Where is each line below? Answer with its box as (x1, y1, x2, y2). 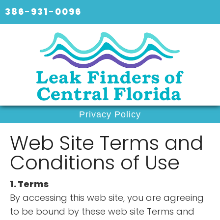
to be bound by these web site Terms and (10, 205, 194, 218)
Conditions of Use (10, 149, 180, 177)
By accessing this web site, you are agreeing (10, 192, 204, 204)
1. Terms (10, 178, 49, 191)
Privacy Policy (79, 110, 141, 120)
